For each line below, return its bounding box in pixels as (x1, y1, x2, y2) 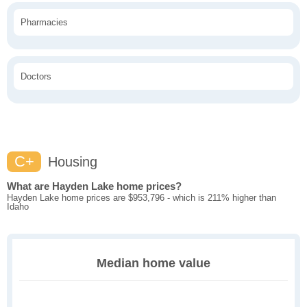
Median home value (97, 256, 210, 271)
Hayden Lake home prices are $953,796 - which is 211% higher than (7, 193, 276, 204)
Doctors (21, 71, 51, 82)
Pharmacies (21, 17, 68, 28)
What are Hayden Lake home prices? (7, 180, 182, 193)
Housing (44, 154, 97, 170)
